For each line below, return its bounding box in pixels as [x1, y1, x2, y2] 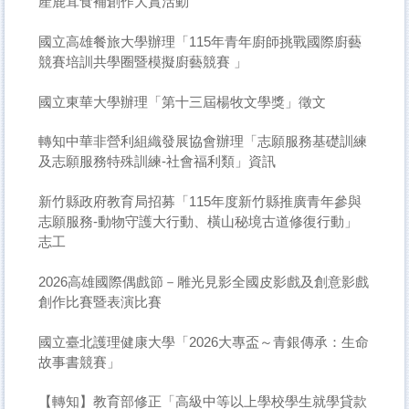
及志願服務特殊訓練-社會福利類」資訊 [37, 153, 276, 170]
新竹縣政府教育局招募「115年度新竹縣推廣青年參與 [37, 194, 362, 210]
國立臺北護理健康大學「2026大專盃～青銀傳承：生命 [37, 333, 369, 350]
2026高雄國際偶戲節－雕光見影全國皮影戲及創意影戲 [37, 273, 369, 289]
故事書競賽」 [37, 353, 121, 370]
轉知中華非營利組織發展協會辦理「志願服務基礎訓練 [37, 133, 367, 150]
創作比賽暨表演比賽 [37, 293, 162, 309]
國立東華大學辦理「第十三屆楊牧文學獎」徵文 [37, 93, 326, 110]
